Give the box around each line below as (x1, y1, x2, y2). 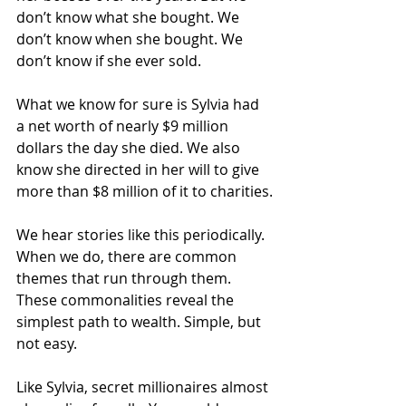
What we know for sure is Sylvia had (16, 94, 263, 114)
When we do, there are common (16, 246, 240, 266)
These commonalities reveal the (16, 290, 237, 310)
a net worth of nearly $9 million (16, 116, 232, 136)
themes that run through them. (16, 268, 235, 288)
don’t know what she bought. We (16, 7, 243, 27)
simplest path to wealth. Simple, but (16, 312, 265, 332)
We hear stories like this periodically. (16, 225, 268, 245)
